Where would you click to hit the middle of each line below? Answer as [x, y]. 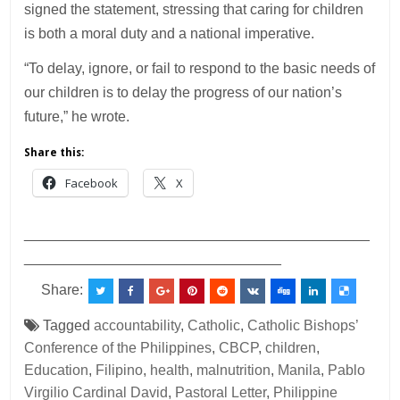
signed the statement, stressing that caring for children [194, 10]
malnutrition [234, 371]
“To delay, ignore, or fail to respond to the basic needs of [200, 69]
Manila [300, 371]
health [170, 371]
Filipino [120, 371]
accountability [137, 326]
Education [57, 371]
